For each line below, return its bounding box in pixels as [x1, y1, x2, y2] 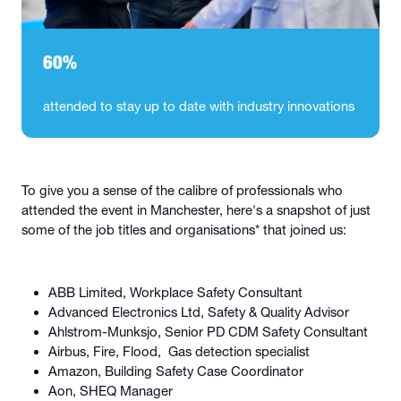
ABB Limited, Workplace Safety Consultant [47, 285, 303, 302]
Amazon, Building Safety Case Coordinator [47, 363, 303, 380]
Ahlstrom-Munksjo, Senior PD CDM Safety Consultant [47, 324, 368, 341]
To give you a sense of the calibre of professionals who [21, 183, 343, 200]
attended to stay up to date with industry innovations [43, 98, 354, 115]
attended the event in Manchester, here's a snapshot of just [21, 202, 371, 219]
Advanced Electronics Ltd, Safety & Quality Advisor [47, 304, 349, 321]
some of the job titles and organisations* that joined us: [21, 222, 346, 239]
